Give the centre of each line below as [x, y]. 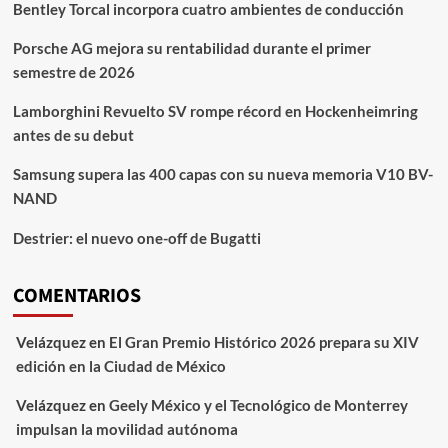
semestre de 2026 [73, 72]
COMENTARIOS [76, 296]
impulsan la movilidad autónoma [126, 429]
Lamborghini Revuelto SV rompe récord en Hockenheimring [215, 111]
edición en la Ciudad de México [120, 366]
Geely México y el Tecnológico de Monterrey [258, 405]
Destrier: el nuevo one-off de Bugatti [136, 238]
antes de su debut [73, 135]
